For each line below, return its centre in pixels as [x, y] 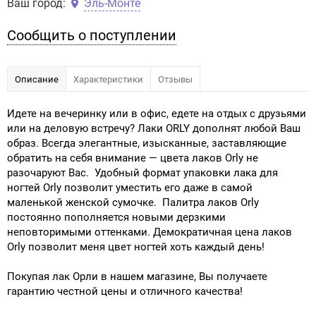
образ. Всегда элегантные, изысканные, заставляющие [147, 142]
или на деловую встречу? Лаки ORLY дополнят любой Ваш [154, 128]
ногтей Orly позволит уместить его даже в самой [130, 187]
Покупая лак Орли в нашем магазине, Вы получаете [137, 276]
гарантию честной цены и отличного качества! [125, 291]
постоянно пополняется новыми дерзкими [116, 217]
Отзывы [175, 79]
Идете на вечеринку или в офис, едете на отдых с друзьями [157, 113]
